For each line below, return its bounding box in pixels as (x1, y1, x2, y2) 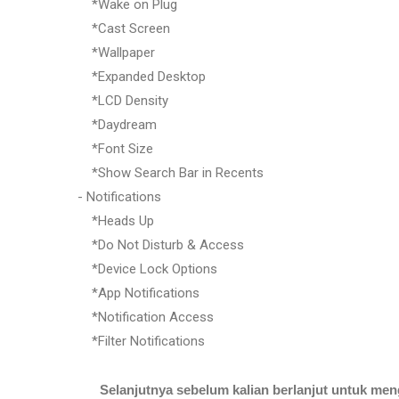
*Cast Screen (77, 20, 170, 37)
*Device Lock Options (77, 260, 217, 277)
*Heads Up (77, 212, 154, 229)
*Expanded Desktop (77, 68, 206, 85)
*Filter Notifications (77, 332, 205, 349)
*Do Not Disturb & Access (77, 236, 244, 253)
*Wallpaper (77, 44, 155, 61)
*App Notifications (77, 284, 199, 301)
